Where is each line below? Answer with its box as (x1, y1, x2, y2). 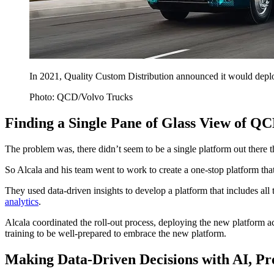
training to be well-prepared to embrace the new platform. (5, 228, 230, 239)
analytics (5, 196, 39, 207)
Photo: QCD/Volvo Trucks (29, 92, 133, 103)
